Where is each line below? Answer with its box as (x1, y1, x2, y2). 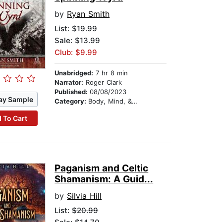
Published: (55, 88, 90, 96)
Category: (55, 97, 89, 106)
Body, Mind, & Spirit (88, 97, 132, 106)
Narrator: (55, 78, 84, 87)
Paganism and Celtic (55, 163, 149, 174)
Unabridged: (55, 69, 94, 77)
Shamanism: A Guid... (55, 173, 154, 185)
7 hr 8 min (93, 69, 128, 77)
